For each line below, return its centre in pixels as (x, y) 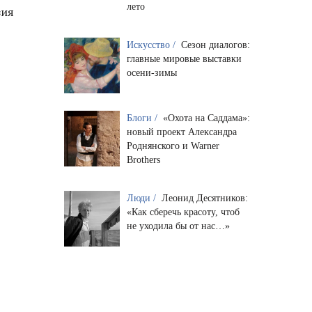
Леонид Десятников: (204, 198)
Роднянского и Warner (173, 146)
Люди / (142, 198)
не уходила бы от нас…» (178, 226)
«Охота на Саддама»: (206, 118)
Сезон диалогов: (215, 45)
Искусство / (152, 45)
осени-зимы (151, 73)
